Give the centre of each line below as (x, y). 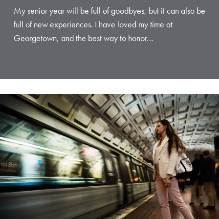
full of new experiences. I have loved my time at (93, 24)
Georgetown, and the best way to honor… (83, 38)
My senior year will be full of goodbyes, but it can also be (109, 11)
